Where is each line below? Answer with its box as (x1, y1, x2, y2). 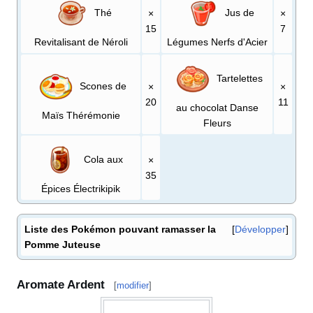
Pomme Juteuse (24, 239, 101, 251)
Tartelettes (213, 72, 263, 84)
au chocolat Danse (175, 102, 259, 114)
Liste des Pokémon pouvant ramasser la (24, 224, 216, 235)
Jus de (221, 6, 254, 18)
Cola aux (80, 153, 123, 165)
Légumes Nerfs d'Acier (166, 36, 268, 48)
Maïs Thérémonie (41, 110, 120, 122)
